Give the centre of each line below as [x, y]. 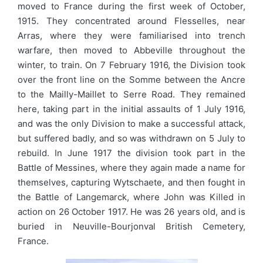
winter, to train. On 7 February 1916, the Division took [131, 65]
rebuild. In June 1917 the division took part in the [131, 153]
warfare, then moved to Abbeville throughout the [131, 50]
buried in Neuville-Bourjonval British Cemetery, [131, 226]
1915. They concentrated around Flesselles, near [131, 21]
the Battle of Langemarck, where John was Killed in [131, 197]
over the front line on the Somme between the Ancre [131, 79]
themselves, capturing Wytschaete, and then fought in [131, 182]
